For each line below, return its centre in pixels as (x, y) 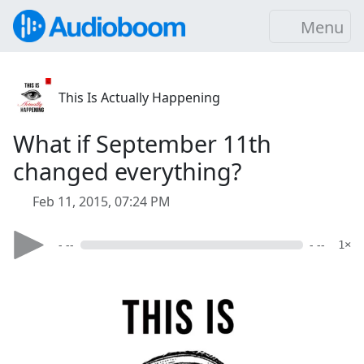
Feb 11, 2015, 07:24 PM (102, 201)
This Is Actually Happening (139, 97)
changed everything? (127, 171)
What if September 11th (142, 143)
